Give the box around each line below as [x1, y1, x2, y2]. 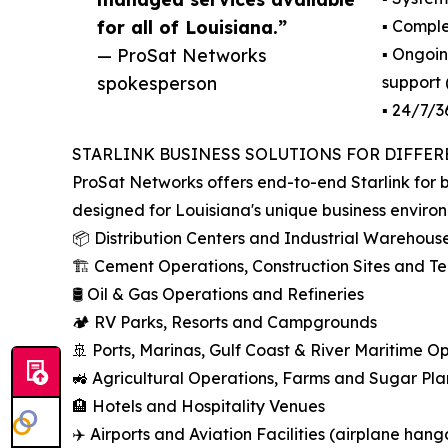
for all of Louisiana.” [97, 16, 287, 39]
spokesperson [97, 72, 217, 95]
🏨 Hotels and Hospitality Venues [72, 396, 325, 417]
